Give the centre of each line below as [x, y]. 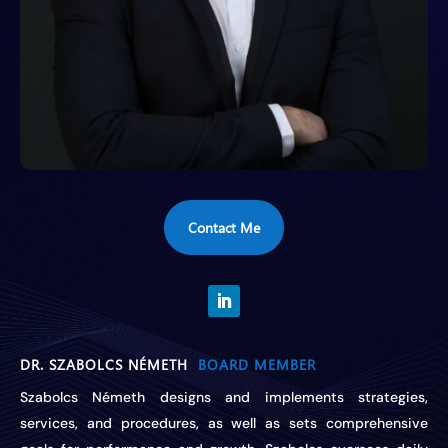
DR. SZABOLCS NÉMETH [109, 364]
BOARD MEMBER [257, 364]
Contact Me [224, 227]
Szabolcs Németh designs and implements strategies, [224, 396]
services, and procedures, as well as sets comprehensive [224, 422]
